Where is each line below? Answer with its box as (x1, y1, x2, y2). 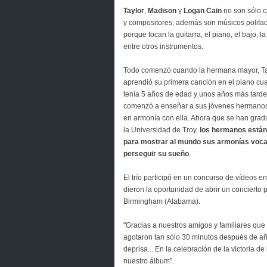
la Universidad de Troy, (123, 126, 198, 134)
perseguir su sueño (123, 150, 189, 158)
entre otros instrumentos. (123, 42, 203, 51)
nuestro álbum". (123, 257, 174, 265)
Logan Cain (182, 7, 222, 15)
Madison (148, 7, 176, 15)
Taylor (123, 7, 144, 15)
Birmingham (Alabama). (123, 197, 200, 206)
